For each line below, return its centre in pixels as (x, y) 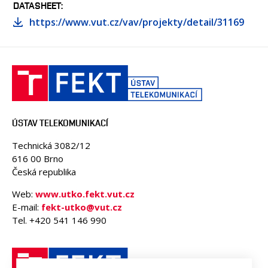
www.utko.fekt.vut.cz (85, 194)
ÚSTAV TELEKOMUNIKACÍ (60, 123)
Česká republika (44, 172)
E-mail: (27, 207)
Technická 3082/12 (51, 145)
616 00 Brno (38, 159)
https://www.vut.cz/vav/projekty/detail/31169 (137, 22)
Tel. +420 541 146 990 (59, 220)
